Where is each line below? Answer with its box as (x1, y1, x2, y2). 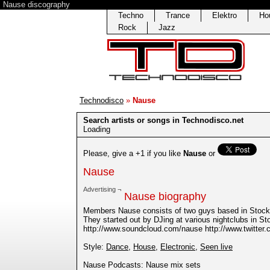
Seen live (200, 242, 233, 252)
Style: (83, 242, 106, 252)
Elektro (212, 11, 237, 20)
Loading (83, 125, 110, 134)
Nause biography (124, 190, 206, 203)
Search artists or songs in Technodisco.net (83, 116, 243, 125)
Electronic (160, 242, 195, 252)
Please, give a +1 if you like (83, 149, 183, 159)
